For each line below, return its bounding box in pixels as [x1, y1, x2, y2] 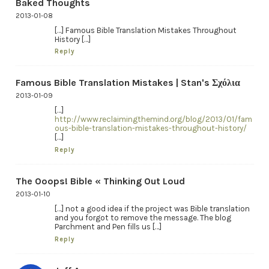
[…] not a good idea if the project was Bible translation [54, 204, 250, 214]
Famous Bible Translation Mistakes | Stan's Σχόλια [15, 77, 240, 89]
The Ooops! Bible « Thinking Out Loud [15, 175, 185, 187]
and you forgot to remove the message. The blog [54, 213, 231, 223]
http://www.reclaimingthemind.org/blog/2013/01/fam [54, 115, 252, 124]
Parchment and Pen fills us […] [54, 222, 162, 232]
